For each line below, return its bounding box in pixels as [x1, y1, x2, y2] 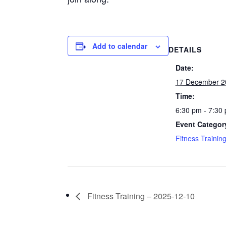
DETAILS [168, 44, 202, 54]
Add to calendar [92, 40, 148, 51]
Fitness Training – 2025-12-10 [85, 190, 195, 202]
